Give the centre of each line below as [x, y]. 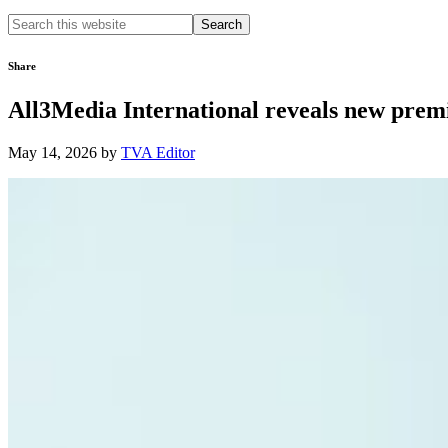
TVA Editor [158, 152]
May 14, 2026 [52, 152]
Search [28, 21]
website [31, 57]
